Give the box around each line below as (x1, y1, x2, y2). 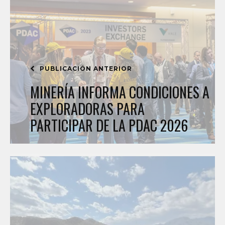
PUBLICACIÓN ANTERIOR (38, 65, 132, 72)
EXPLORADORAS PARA (30, 98, 145, 119)
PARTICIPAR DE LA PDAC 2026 (30, 115, 188, 136)
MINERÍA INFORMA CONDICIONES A (30, 82, 209, 102)
